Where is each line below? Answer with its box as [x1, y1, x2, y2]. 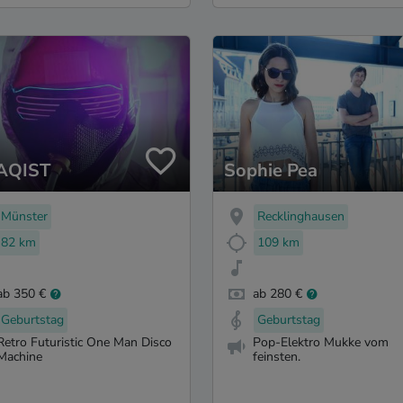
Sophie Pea [224, 157, 318, 183]
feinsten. [253, 347, 300, 365]
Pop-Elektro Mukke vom [253, 333, 389, 351]
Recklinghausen [257, 207, 345, 225]
